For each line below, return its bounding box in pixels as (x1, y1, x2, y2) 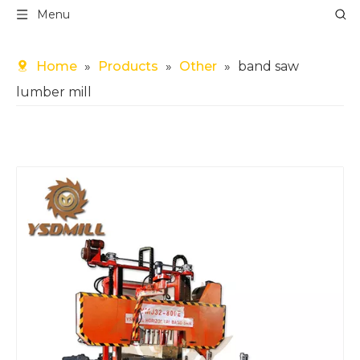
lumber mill (16, 84, 92, 100)
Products (98, 59, 158, 74)
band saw (238, 59, 299, 74)
